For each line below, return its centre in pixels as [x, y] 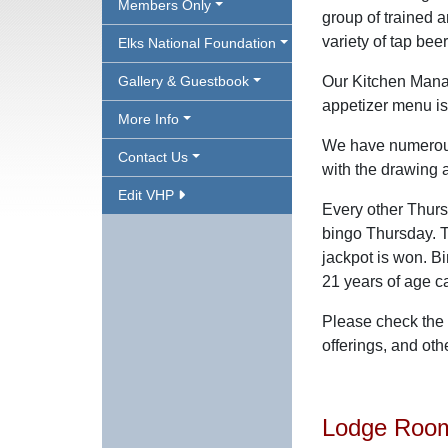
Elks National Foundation [197, 43]
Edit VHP [148, 195]
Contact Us [153, 157]
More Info [148, 119]
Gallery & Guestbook [183, 81]
